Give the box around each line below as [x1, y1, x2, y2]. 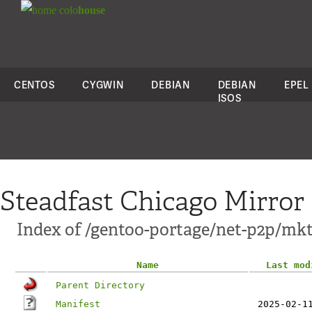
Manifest [56, 299, 100, 309]
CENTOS [14, 78, 55, 91]
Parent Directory [56, 280, 145, 290]
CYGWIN [82, 78, 124, 91]
